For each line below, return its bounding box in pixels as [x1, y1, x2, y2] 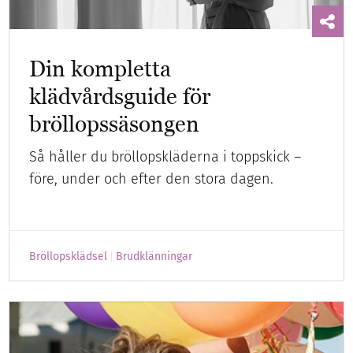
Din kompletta [29, 55, 172, 81]
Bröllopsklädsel [29, 249, 108, 263]
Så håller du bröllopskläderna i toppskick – [29, 147, 302, 165]
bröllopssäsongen [29, 110, 200, 136]
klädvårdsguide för [29, 83, 211, 109]
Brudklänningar [116, 249, 193, 263]
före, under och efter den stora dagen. [29, 169, 274, 188]
